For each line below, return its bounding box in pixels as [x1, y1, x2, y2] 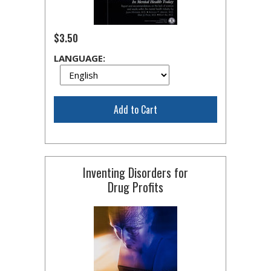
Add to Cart [114, 102, 157, 117]
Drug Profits [108, 178, 163, 196]
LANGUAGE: [54, 52, 105, 64]
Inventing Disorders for [83, 163, 188, 181]
